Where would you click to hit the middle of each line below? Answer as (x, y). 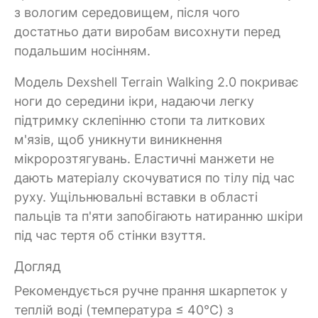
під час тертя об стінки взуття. (110, 235)
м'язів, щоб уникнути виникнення (118, 139)
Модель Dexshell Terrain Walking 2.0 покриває (157, 82)
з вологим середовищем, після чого (127, 12)
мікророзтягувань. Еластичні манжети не (144, 158)
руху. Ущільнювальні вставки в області (136, 197)
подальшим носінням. (82, 50)
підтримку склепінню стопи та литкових (140, 120)
